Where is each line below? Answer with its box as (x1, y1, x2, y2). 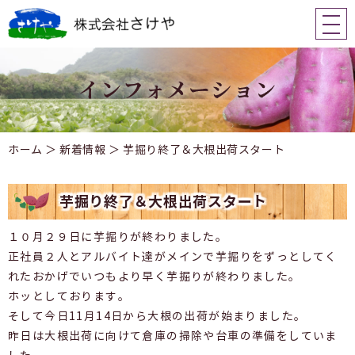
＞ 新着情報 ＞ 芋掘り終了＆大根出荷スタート (42, 143, 285, 158)
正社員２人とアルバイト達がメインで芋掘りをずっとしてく (8, 250, 338, 265)
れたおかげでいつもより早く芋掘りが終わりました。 (8, 270, 301, 284)
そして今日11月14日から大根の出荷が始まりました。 (8, 310, 307, 324)
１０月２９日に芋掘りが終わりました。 (8, 231, 228, 245)
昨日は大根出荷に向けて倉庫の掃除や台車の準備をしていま (8, 330, 338, 344)
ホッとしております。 (8, 290, 130, 304)
